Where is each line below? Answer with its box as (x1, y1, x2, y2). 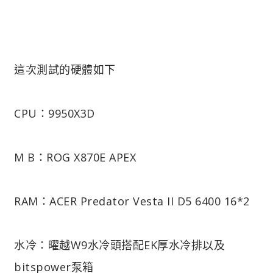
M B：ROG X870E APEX (14, 149, 136, 165)
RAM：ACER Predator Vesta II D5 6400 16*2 (14, 193, 250, 208)
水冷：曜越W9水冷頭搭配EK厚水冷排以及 (14, 237, 225, 252)
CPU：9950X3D (14, 105, 95, 121)
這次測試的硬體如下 (14, 62, 116, 77)
